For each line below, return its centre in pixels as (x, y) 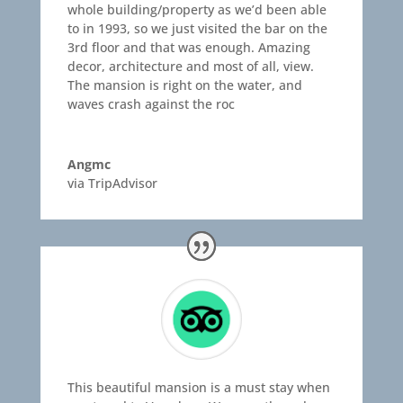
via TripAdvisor (112, 184)
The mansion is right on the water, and (184, 85)
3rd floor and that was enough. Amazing (188, 48)
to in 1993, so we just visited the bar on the (197, 29)
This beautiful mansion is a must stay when (198, 388)
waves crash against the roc (151, 104)
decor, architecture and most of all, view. (190, 67)
